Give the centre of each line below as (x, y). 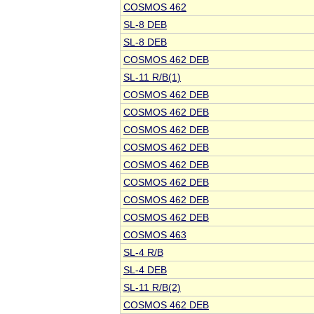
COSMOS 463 (155, 235)
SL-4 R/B (143, 253)
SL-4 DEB (145, 270)
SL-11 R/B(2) (152, 288)
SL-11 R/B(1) (152, 77)
